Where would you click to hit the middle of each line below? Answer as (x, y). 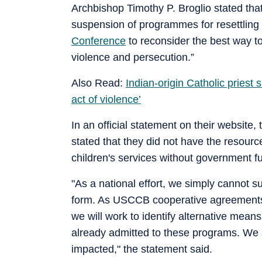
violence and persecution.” (133, 57)
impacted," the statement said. (142, 249)
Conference (99, 41)
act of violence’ (106, 99)
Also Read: (99, 83)
